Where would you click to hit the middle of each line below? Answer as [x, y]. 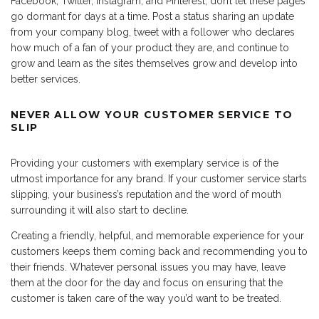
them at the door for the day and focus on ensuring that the [147, 283]
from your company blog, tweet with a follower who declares [153, 32]
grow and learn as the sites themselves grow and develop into [154, 64]
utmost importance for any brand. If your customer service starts [159, 179]
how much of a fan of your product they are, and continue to [150, 48]
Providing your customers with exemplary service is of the [145, 163]
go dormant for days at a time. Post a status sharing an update [152, 17]
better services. [46, 79]
